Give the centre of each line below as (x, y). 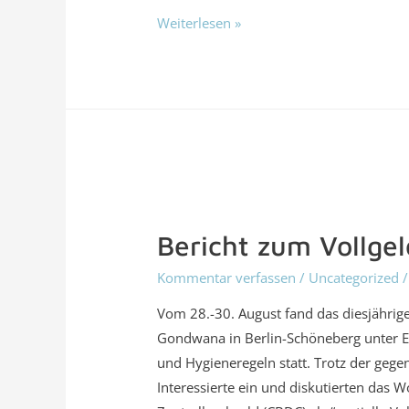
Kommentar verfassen (227, 278)
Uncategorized (354, 278)
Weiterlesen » (199, 22)
